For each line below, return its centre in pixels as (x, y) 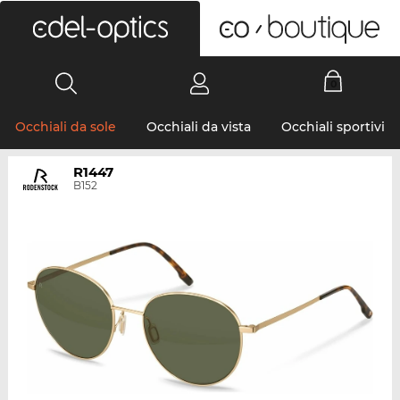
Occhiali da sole (66, 127)
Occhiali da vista (199, 127)
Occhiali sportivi (333, 127)
